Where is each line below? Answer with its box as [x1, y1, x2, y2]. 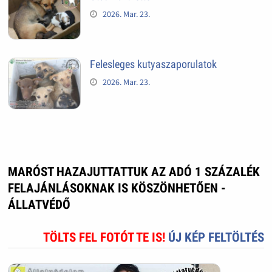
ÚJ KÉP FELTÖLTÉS [168, 230, 265, 245]
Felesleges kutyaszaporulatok [89, 57, 217, 70]
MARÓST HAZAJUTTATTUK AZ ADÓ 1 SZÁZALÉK [7, 165, 260, 180]
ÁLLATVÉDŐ [7, 197, 70, 212]
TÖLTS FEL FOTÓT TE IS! [43, 230, 169, 245]
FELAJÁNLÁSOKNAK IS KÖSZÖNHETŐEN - [7, 181, 226, 196]
